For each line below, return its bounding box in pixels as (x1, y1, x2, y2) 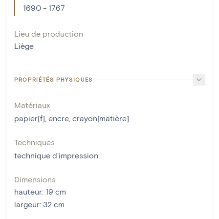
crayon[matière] (72, 113, 129, 123)
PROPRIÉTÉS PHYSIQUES (14, 76, 93, 83)
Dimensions (14, 175, 56, 184)
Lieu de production (14, 29, 83, 39)
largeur (14, 199, 40, 209)
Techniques (14, 137, 55, 147)
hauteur (14, 187, 42, 197)
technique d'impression (14, 151, 98, 160)
